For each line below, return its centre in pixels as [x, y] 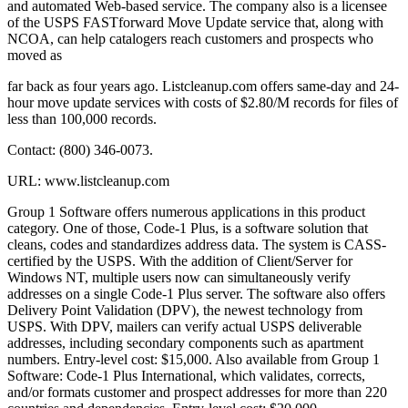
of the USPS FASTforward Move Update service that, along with [195, 23]
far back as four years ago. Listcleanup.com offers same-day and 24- [203, 87]
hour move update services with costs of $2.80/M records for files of [203, 103]
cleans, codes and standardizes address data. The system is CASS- [197, 245]
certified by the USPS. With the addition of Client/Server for [180, 261]
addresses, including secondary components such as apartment [185, 343]
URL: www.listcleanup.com [88, 181]
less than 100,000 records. [82, 119]
